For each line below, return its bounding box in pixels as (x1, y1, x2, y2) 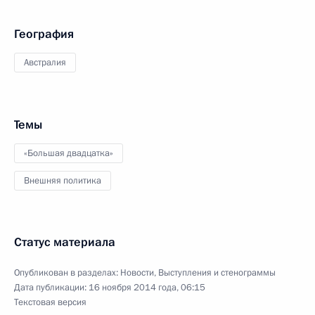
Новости (120, 266, 154, 279)
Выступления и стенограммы (158, 266, 276, 279)
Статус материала (14, 233, 115, 250)
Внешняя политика (24, 174, 101, 187)
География (14, 25, 74, 42)
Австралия (24, 56, 66, 69)
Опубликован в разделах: (14, 266, 120, 279)
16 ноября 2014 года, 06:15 (89, 281, 205, 294)
